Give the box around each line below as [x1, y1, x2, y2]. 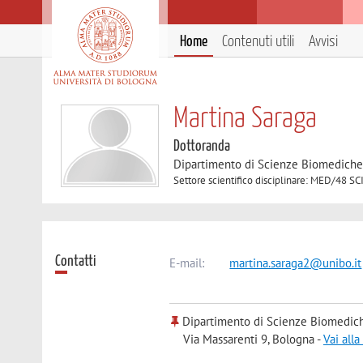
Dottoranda [173, 139, 231, 154]
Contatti [55, 253, 97, 269]
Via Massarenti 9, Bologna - [182, 331, 323, 348]
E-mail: [169, 254, 205, 271]
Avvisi [309, 34, 338, 49]
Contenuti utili [222, 34, 294, 49]
